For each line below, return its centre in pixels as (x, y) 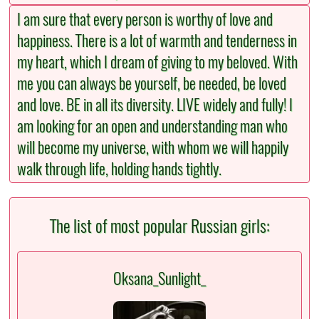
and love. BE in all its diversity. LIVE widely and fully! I (155, 105)
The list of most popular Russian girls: (159, 226)
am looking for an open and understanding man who (153, 126)
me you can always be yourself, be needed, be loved (152, 84)
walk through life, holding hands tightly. (120, 169)
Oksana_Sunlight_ (159, 278)
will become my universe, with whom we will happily (153, 148)
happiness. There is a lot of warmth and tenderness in (157, 41)
